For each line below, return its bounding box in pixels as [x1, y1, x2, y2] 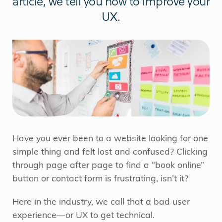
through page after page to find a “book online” [12, 161, 204, 170]
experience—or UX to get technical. [12, 211, 155, 220]
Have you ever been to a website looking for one [12, 134, 208, 143]
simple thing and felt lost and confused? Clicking [12, 148, 208, 157]
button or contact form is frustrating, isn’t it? [12, 174, 188, 183]
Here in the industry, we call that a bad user [12, 198, 190, 207]
